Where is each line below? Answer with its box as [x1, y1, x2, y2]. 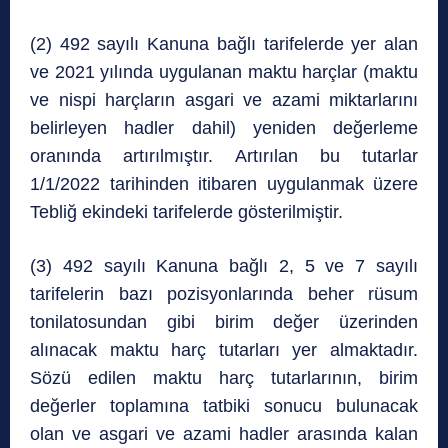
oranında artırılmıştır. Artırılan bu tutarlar [30, 146, 418, 167]
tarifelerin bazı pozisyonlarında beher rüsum [30, 284, 418, 305]
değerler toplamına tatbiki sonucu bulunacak [30, 396, 418, 417]
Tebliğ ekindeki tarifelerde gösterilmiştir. [30, 202, 343, 223]
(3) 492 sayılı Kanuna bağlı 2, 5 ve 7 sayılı [30, 256, 418, 277]
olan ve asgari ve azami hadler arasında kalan [30, 424, 418, 445]
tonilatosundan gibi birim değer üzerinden [30, 312, 418, 333]
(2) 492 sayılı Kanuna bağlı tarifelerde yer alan [30, 34, 418, 55]
